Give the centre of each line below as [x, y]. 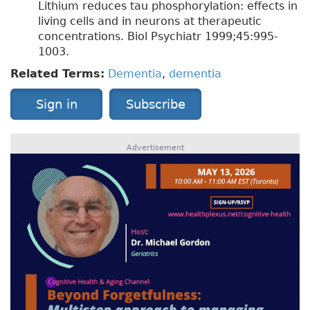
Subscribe [155, 104]
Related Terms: [57, 74]
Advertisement [155, 148]
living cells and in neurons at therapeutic [150, 21]
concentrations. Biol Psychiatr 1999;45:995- [158, 37]
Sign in [56, 104]
